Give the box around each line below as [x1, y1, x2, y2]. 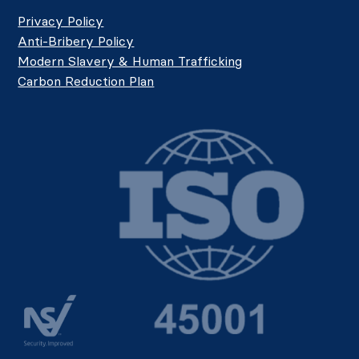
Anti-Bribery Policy [18, 32, 135, 49]
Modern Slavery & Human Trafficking [18, 52, 243, 69]
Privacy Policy [18, 12, 104, 29]
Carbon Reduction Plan [18, 72, 155, 89]
